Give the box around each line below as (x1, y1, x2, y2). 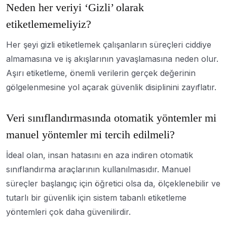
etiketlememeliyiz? (6, 17, 91, 30)
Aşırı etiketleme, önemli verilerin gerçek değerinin (6, 67, 196, 78)
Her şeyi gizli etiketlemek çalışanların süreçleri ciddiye (6, 39, 211, 50)
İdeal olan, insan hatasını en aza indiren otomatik (6, 149, 193, 160)
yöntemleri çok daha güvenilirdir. (6, 206, 131, 217)
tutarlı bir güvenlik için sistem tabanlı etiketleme (6, 192, 186, 203)
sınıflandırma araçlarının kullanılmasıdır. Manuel (6, 164, 191, 174)
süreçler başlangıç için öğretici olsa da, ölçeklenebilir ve (6, 178, 220, 188)
